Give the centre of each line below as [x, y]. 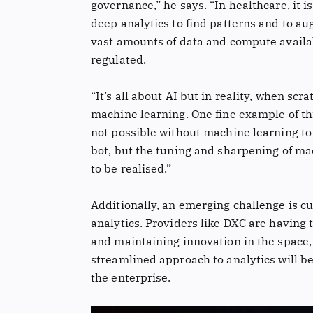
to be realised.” [131, 168]
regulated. [118, 60]
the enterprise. [131, 277]
